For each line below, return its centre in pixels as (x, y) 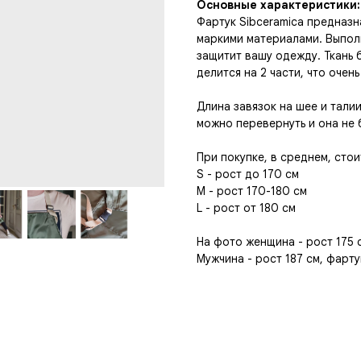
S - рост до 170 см (248, 174)
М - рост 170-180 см (252, 191)
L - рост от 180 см (246, 208)
